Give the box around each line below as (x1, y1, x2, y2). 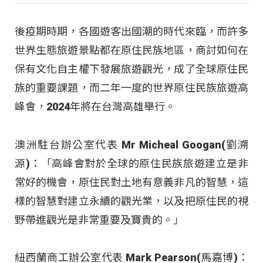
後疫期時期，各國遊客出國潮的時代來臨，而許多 (15, 25, 248, 38)
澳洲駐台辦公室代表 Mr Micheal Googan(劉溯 (15, 138, 248, 151)
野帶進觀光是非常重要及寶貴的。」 (15, 213, 184, 226)
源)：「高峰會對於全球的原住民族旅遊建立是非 (15, 157, 248, 170)
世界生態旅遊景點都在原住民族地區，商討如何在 (15, 44, 248, 57)
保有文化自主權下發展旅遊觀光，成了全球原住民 (15, 63, 248, 76)
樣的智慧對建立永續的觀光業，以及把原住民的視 (15, 194, 248, 207)
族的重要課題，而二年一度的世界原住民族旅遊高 (15, 82, 248, 95)
